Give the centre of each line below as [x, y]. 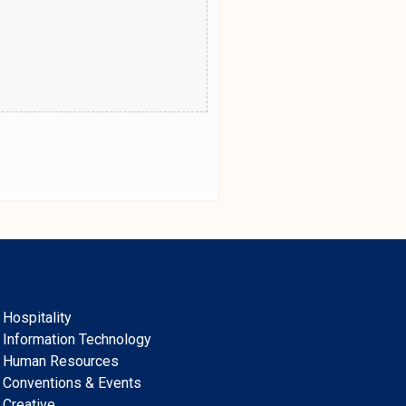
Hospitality [38, 318]
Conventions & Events [72, 383]
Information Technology [77, 340]
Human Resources [61, 362]
